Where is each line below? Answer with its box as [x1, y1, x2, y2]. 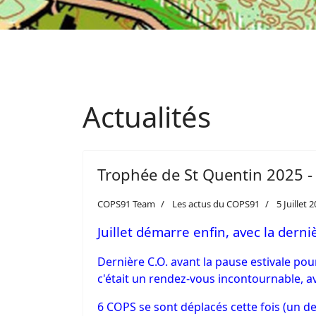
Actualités [83, 97, 211, 136]
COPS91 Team [97, 197, 155, 210]
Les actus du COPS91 [172, 197, 260, 210]
